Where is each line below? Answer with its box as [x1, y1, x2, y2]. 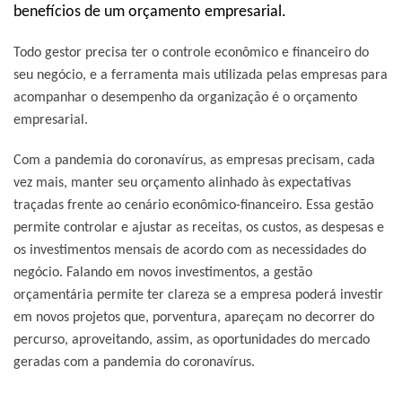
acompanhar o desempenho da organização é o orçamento [13, 90, 357, 105]
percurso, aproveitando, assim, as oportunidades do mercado [13, 332, 370, 347]
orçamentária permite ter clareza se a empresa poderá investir [13, 287, 383, 302]
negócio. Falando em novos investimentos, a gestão [13, 265, 312, 280]
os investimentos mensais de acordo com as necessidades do [13, 242, 366, 258]
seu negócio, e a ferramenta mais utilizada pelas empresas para [13, 67, 388, 83]
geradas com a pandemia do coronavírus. [13, 354, 255, 370]
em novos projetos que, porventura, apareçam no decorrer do [13, 310, 374, 325]
